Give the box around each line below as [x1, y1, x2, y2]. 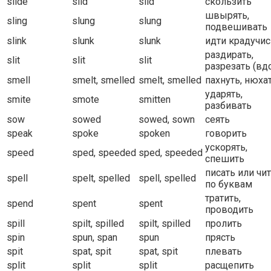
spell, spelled [139, 172, 196, 184]
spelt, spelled [72, 172, 130, 184]
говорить [205, 128, 247, 140]
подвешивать [205, 21, 267, 33]
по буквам [205, 178, 252, 191]
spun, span [72, 232, 117, 244]
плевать [205, 246, 242, 258]
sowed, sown [139, 114, 195, 126]
